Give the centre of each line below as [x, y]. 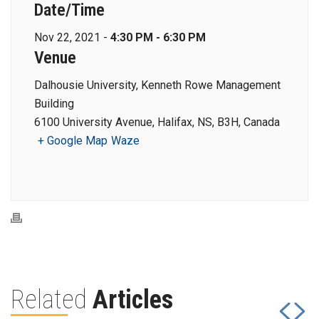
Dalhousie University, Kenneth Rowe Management [157, 85]
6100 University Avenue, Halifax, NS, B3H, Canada [157, 122]
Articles [133, 300]
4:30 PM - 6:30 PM [158, 38]
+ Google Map [73, 141]
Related [52, 300]
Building [54, 104]
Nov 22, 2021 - [72, 38]
